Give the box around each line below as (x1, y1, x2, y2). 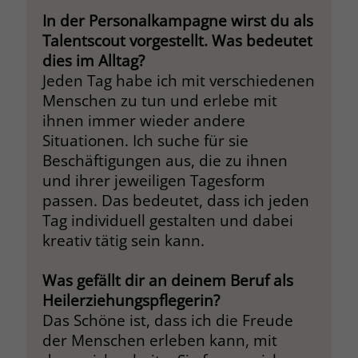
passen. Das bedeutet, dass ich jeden (42, 190, 309, 211)
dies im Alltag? (42, 50, 145, 71)
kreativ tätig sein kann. (42, 230, 205, 251)
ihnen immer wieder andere (42, 110, 245, 131)
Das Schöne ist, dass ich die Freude (42, 310, 293, 331)
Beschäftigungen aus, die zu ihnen (42, 150, 288, 171)
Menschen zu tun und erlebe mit (42, 90, 277, 111)
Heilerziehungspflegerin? (42, 290, 220, 311)
